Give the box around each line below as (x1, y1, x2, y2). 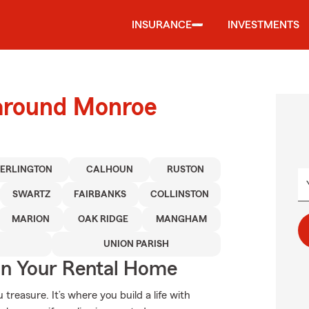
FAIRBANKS (74, 190, 127, 199)
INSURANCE (132, 19, 192, 30)
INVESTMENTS (228, 19, 299, 30)
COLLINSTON (150, 190, 209, 199)
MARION (12, 215, 50, 224)
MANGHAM (155, 215, 207, 224)
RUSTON (166, 165, 204, 175)
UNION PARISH (103, 239, 169, 249)
